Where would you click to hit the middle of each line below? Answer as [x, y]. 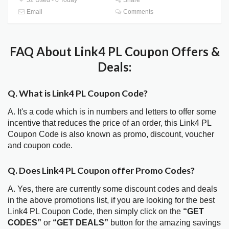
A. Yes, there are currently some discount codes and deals [112, 189]
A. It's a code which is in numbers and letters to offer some [112, 112]
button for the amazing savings [165, 222]
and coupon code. [40, 146]
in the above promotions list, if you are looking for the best [111, 200]
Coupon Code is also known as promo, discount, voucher [111, 134]
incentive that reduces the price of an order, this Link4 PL [109, 123]
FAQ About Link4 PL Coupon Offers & [114, 51]
